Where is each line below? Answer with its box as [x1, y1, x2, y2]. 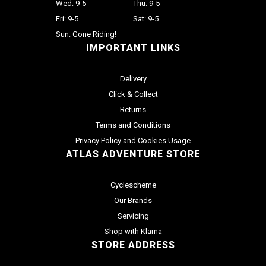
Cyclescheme [110, 180, 156, 189]
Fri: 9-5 [56, 14, 78, 23]
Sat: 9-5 [133, 14, 159, 23]
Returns [120, 104, 146, 114]
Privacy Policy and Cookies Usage [75, 135, 191, 145]
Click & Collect [108, 89, 158, 99]
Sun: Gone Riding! [56, 29, 116, 39]
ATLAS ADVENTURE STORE [66, 148, 200, 160]
